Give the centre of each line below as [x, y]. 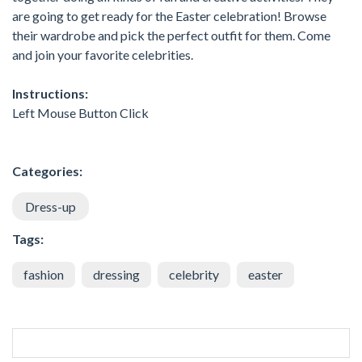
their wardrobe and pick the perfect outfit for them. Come [171, 35]
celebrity [194, 274]
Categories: [47, 170]
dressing [116, 274]
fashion [44, 274]
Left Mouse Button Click [80, 112]
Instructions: [50, 93]
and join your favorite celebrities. [103, 54]
